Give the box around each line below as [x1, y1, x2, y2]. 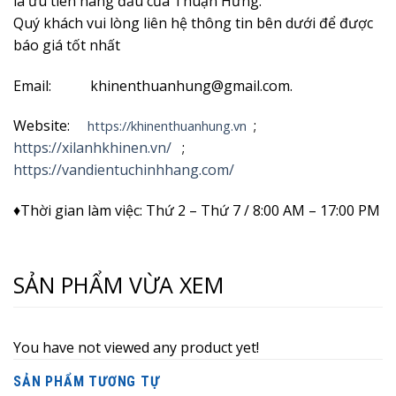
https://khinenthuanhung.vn [88, 118, 247, 135]
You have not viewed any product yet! [13, 337, 259, 357]
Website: [13, 116, 88, 136]
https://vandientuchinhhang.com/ [13, 160, 234, 180]
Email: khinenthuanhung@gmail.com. [13, 75, 293, 95]
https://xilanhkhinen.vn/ [13, 138, 171, 158]
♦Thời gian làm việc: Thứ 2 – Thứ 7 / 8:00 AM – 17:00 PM [13, 201, 380, 221]
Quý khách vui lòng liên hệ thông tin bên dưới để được [13, 12, 373, 33]
